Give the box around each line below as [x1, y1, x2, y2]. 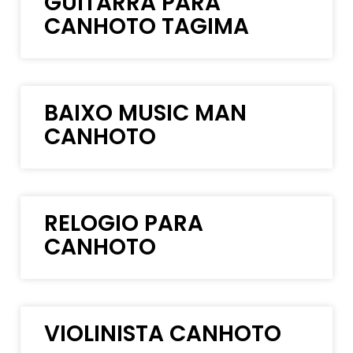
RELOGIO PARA [44, 207, 204, 239]
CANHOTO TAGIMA [44, 10, 250, 42]
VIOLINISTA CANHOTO [44, 318, 282, 349]
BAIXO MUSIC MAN [44, 97, 247, 128]
